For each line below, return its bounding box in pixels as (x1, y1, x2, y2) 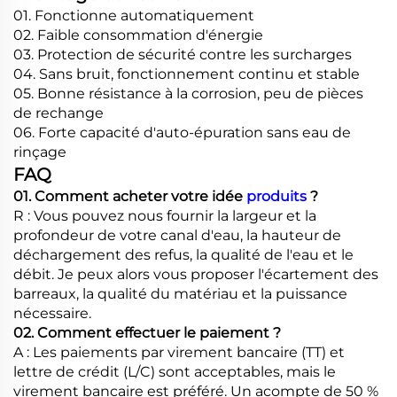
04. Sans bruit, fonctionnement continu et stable (13, 65, 360, 82)
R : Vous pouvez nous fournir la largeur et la (13, 206, 316, 224)
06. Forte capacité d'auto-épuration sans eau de (13, 123, 351, 141)
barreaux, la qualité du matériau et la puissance (13, 284, 347, 302)
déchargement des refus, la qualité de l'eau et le (13, 245, 354, 263)
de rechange (13, 104, 104, 121)
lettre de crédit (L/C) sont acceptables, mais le (13, 362, 336, 380)
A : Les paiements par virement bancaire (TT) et (13, 343, 345, 361)
